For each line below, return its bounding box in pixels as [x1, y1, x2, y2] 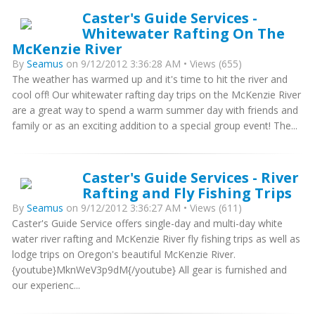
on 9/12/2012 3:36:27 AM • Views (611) [63, 201, 242, 214]
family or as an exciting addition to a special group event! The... [12, 119, 297, 132]
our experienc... [12, 278, 80, 292]
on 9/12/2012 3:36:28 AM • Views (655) [63, 57, 242, 70]
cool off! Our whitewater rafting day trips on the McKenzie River [12, 88, 301, 101]
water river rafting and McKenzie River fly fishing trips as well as [12, 232, 300, 245]
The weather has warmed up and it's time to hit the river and [12, 72, 288, 86]
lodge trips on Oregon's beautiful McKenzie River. [12, 247, 236, 261]
